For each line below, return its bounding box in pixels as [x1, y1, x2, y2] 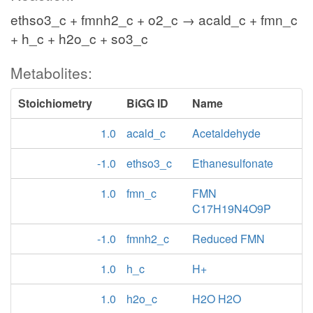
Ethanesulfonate [192, 155, 274, 171]
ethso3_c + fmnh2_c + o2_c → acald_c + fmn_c [10, 10, 298, 29]
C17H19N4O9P [192, 201, 272, 217]
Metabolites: [10, 62, 92, 83]
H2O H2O [192, 291, 242, 307]
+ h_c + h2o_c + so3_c [10, 29, 148, 48]
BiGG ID [126, 95, 168, 111]
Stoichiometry [18, 95, 92, 111]
